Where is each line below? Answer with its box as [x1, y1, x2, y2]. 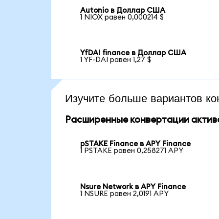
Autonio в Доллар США [80, 6, 166, 14]
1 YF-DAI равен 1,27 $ [80, 56, 152, 64]
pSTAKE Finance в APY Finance [80, 140, 191, 148]
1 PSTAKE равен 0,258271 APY [80, 147, 184, 155]
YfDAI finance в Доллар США [80, 49, 187, 57]
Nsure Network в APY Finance [80, 183, 186, 191]
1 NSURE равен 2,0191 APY [80, 190, 169, 197]
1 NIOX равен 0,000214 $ [80, 13, 164, 21]
